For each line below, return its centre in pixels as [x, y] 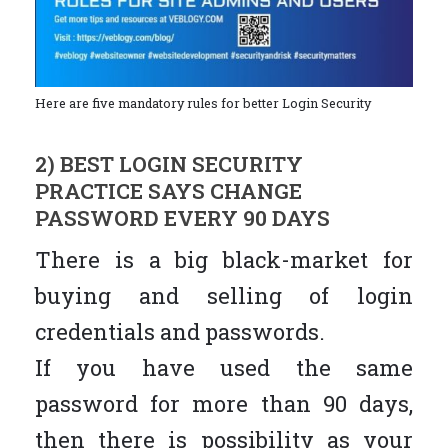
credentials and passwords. [180, 331]
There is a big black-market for [224, 259]
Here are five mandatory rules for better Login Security [203, 102]
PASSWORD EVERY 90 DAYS [182, 217]
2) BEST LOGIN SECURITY [169, 163]
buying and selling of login [224, 295]
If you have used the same [224, 367]
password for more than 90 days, [224, 403]
